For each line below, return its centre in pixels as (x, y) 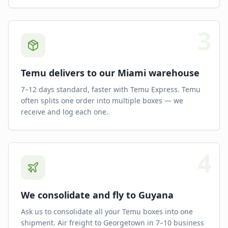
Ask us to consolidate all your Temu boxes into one (107, 211)
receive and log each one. (65, 112)
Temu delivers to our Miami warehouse (110, 73)
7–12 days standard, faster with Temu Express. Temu (111, 89)
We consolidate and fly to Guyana (97, 195)
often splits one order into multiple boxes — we (102, 101)
